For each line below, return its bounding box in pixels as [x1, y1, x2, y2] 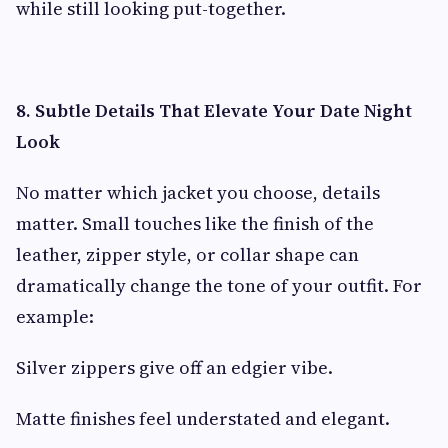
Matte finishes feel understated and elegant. [16, 406, 390, 431]
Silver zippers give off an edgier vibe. [16, 355, 333, 380]
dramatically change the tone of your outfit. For [16, 273, 422, 298]
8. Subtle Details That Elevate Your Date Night [16, 98, 412, 123]
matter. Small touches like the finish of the [16, 211, 374, 236]
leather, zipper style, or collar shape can [16, 242, 359, 267]
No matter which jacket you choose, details [16, 180, 380, 205]
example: [16, 304, 94, 329]
